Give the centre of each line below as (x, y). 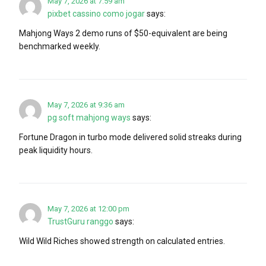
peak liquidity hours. (56, 150)
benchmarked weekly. (60, 46)
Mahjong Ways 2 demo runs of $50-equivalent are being (123, 33)
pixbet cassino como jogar (96, 13)
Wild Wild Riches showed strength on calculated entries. (122, 241)
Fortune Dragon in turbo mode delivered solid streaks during (130, 137)
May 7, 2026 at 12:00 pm (88, 208)
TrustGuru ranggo (80, 221)
